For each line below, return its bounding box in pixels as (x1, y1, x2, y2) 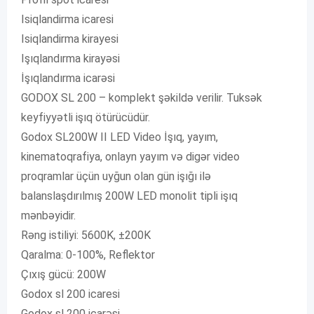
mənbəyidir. (21, 209, 76, 222)
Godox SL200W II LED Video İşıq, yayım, (21, 130, 218, 144)
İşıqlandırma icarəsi (21, 71, 115, 85)
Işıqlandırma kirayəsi (21, 52, 120, 65)
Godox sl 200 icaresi (21, 287, 120, 301)
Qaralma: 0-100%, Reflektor (21, 248, 155, 261)
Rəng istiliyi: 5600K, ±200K (21, 228, 151, 242)
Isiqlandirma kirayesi (21, 32, 118, 46)
